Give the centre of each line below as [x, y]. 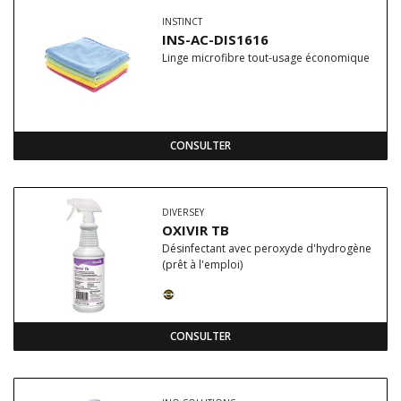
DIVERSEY [183, 212]
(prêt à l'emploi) [202, 264]
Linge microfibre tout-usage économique [269, 58]
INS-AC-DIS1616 [215, 39]
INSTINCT [182, 21]
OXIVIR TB [196, 230]
